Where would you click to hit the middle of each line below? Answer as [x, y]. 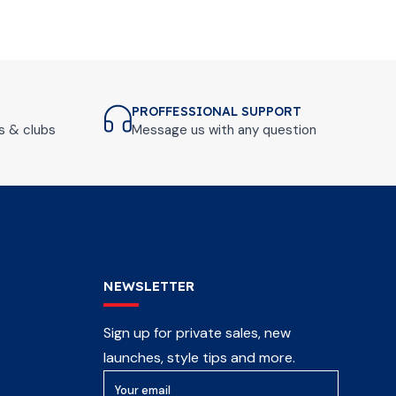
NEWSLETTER [148, 286]
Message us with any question [224, 130]
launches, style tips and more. [199, 358]
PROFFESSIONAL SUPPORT [216, 111]
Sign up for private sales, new [197, 333]
